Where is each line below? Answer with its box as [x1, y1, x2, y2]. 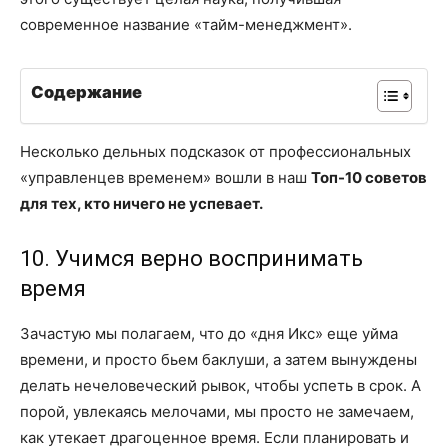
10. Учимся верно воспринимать [20, 245, 363, 271]
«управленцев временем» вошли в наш [20, 167, 311, 187]
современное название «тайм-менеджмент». [20, 14, 352, 34]
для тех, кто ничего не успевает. [20, 193, 263, 213]
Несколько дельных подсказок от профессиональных [20, 141, 411, 161]
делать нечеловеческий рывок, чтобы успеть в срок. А [20, 375, 421, 395]
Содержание [31, 82, 142, 103]
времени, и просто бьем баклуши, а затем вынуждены [20, 349, 417, 369]
